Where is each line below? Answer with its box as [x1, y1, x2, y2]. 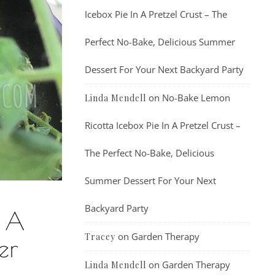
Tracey [85, 231, 115, 242]
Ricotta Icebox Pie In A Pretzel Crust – [85, 119, 241, 131]
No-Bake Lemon [162, 91, 230, 104]
